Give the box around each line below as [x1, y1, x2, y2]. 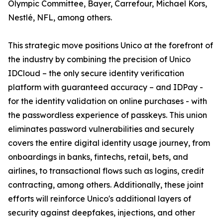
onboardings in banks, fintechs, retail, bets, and [8, 152, 188, 162]
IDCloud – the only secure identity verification [8, 68, 184, 79]
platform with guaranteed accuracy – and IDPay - [8, 82, 203, 93]
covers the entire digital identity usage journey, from [8, 138, 210, 148]
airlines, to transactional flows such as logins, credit [8, 166, 204, 176]
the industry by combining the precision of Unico [8, 54, 191, 65]
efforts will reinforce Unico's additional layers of [8, 194, 191, 204]
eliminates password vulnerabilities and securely [8, 124, 194, 134]
